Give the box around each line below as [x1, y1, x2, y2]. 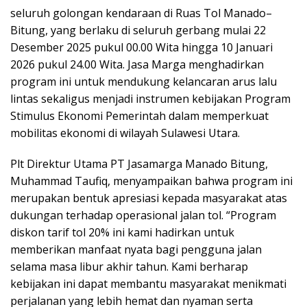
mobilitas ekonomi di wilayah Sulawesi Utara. [10, 125, 240, 140]
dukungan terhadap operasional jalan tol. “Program [10, 207, 276, 223]
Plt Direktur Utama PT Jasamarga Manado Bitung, [10, 156, 268, 171]
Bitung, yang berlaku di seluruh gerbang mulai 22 [10, 22, 266, 38]
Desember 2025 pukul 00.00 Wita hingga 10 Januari [10, 39, 273, 55]
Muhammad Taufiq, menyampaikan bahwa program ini [10, 173, 293, 188]
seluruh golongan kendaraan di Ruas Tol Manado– [10, 5, 272, 21]
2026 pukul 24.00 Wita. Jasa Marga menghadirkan [10, 56, 264, 72]
